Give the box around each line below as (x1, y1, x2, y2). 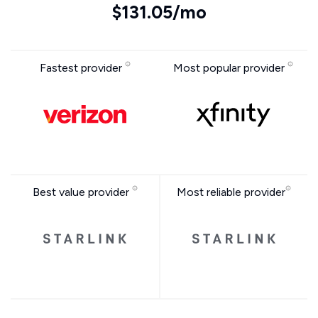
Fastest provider (39, 61, 125, 75)
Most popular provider (173, 61, 287, 75)
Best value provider (32, 185, 132, 199)
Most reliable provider (177, 185, 285, 199)
